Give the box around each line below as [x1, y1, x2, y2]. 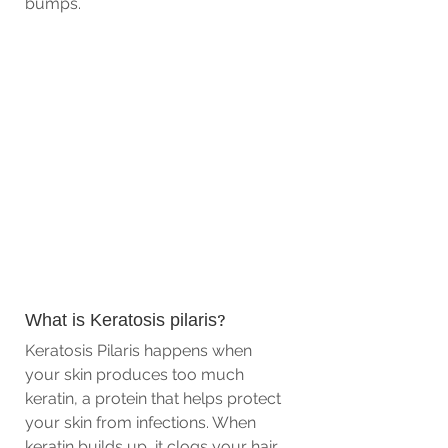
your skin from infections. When [25, 413, 260, 432]
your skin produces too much [25, 365, 248, 384]
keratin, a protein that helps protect [25, 389, 285, 408]
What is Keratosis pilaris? [25, 311, 231, 331]
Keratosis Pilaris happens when [25, 341, 256, 360]
